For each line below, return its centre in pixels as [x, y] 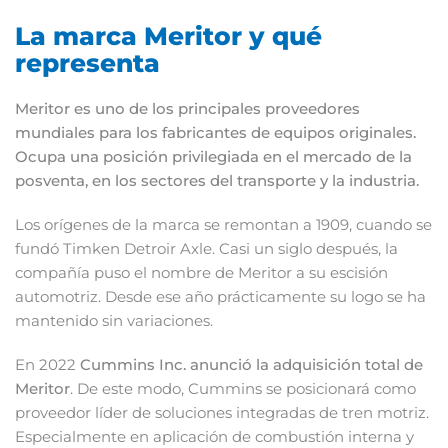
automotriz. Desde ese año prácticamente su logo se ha [220, 297]
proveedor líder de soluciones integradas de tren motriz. [222, 413]
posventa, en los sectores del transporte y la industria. [219, 181]
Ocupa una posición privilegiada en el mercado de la [213, 157]
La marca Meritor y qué [168, 36]
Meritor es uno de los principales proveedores [187, 109]
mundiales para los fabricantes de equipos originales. [215, 133]
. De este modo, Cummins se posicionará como [243, 389]
